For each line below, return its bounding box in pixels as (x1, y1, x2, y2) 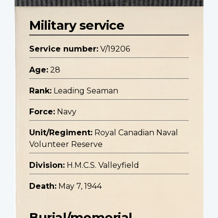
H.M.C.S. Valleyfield (67, 161, 139, 170)
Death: (29, 182, 56, 191)
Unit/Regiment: (29, 128, 92, 138)
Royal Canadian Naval (94, 128, 178, 138)
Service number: (29, 44, 98, 54)
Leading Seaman (54, 86, 118, 96)
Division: (29, 161, 65, 170)
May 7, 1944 (58, 182, 102, 191)
